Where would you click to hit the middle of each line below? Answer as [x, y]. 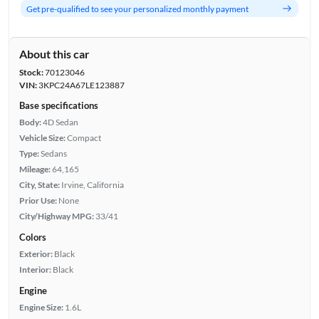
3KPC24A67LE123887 [80, 85]
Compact [84, 138]
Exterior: [36, 254]
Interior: [35, 270]
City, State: [39, 185]
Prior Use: [38, 201]
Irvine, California [92, 185]
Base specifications [58, 106]
